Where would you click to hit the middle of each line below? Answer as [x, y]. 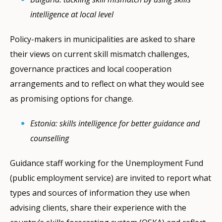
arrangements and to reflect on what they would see [107, 83]
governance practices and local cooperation [91, 69]
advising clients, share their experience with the [98, 207]
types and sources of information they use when [100, 193]
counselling [50, 138]
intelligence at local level [72, 14]
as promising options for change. [74, 98]
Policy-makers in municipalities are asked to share [103, 39]
